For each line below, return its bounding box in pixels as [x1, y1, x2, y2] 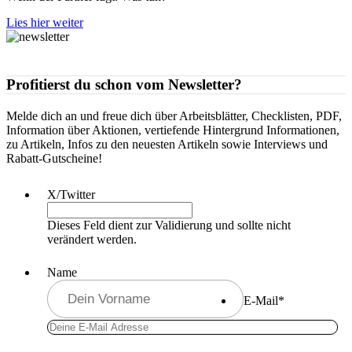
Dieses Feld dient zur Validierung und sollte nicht [47, 218, 291, 232]
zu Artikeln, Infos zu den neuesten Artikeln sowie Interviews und [6, 137, 328, 151]
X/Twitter [47, 187, 95, 201]
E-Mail [244, 293, 278, 307]
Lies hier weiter [6, 16, 83, 30]
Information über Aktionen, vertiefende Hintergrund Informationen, [6, 123, 339, 137]
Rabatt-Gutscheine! [6, 151, 102, 165]
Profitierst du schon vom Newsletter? [6, 76, 242, 93]
